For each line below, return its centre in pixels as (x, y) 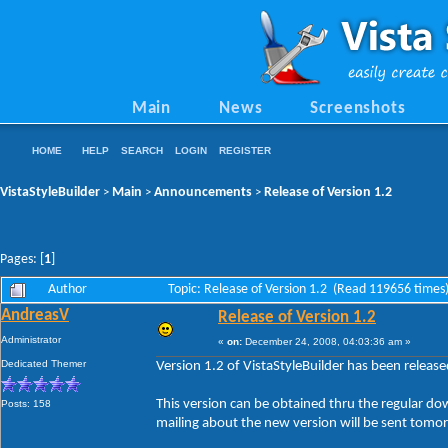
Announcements (203, 192)
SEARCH (142, 150)
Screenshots (358, 109)
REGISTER (245, 150)
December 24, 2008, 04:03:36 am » (326, 341)
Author (67, 289)
